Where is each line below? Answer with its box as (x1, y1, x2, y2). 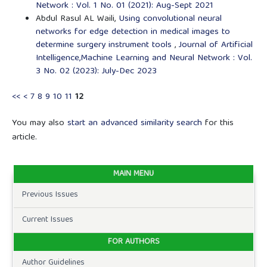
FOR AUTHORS (107, 235, 160, 250)
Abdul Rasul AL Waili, (35, 11, 119, 27)
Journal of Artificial (178, 38, 253, 54)
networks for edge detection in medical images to (35, 24, 230, 41)
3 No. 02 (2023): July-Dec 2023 (35, 64, 157, 80)
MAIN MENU (113, 167, 154, 182)
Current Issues (21, 213, 73, 228)
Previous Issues (21, 188, 78, 203)
